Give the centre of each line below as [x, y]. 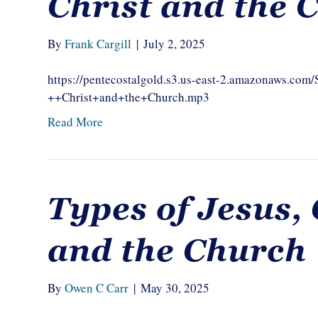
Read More [76, 122]
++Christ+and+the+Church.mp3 [129, 97]
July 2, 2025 [175, 44]
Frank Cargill [98, 44]
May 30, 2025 [175, 288]
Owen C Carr [97, 288]
